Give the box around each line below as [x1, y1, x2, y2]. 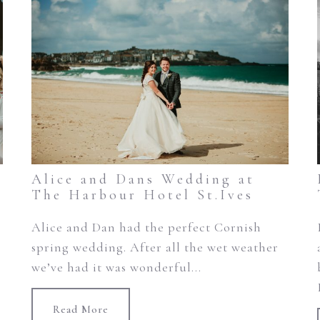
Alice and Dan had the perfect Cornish [31, 219, 261, 236]
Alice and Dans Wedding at [31, 171, 255, 189]
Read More [52, 303, 109, 316]
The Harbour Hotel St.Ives [31, 186, 254, 204]
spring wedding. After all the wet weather [31, 239, 279, 256]
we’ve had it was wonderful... [31, 259, 201, 276]
